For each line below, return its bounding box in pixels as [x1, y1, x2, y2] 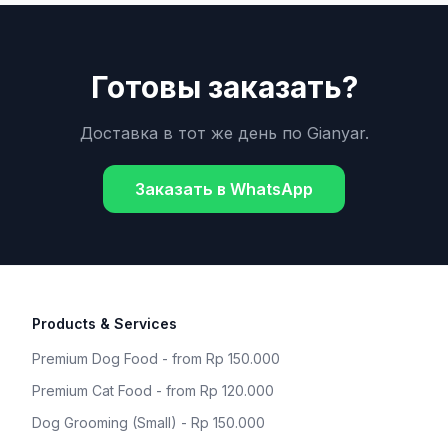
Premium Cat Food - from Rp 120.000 [32, 382, 274, 399]
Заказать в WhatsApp [135, 179, 313, 199]
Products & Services [32, 315, 177, 332]
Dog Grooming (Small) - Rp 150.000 [32, 414, 265, 431]
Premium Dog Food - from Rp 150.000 [32, 350, 280, 367]
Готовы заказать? [90, 69, 358, 105]
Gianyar [306, 123, 365, 143]
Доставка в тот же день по [79, 123, 307, 143]
